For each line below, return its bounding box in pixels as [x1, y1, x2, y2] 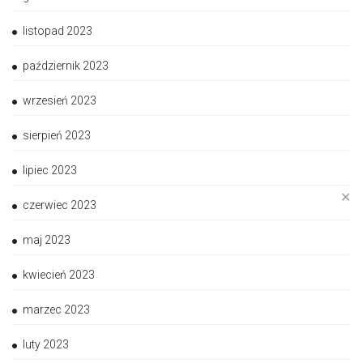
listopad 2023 [23, 24, 92, 38]
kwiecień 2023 [23, 268, 95, 282]
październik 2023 [23, 59, 109, 73]
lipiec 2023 [23, 164, 77, 177]
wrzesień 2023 [23, 94, 96, 108]
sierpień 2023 [23, 129, 91, 143]
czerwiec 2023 [23, 199, 96, 212]
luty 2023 [23, 338, 69, 352]
